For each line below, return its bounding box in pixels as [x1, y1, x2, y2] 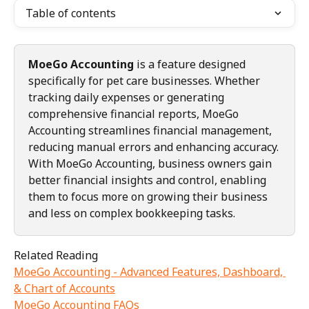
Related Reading [14, 248, 98, 263]
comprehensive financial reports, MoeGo [28, 106, 241, 121]
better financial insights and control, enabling [28, 172, 269, 188]
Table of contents [26, 6, 116, 21]
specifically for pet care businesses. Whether [28, 73, 263, 88]
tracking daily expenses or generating [28, 90, 227, 105]
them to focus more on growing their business [28, 189, 270, 204]
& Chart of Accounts [14, 281, 115, 297]
